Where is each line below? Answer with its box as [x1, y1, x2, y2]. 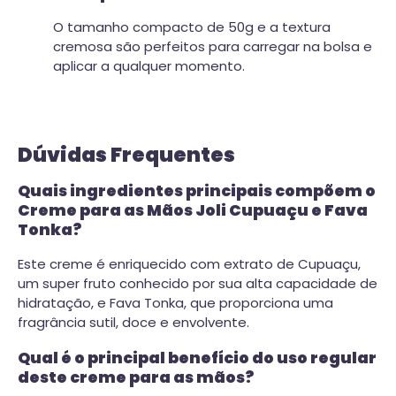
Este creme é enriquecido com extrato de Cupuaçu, [18, 255, 361, 274]
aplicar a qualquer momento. [53, 57, 245, 76]
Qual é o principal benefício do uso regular [18, 346, 377, 369]
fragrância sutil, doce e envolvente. [18, 313, 249, 332]
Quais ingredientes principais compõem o [18, 179, 376, 202]
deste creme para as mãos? [18, 366, 254, 388]
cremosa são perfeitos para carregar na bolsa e [53, 37, 372, 57]
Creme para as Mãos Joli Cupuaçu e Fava [18, 199, 368, 221]
